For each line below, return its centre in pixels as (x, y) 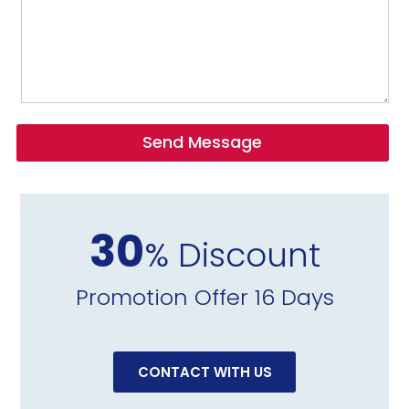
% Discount (232, 255)
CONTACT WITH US (204, 372)
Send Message (203, 142)
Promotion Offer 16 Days (204, 297)
